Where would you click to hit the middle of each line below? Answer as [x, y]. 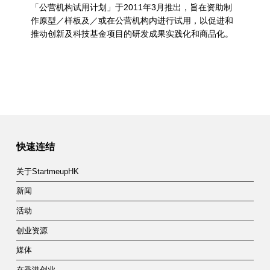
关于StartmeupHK [47, 171]
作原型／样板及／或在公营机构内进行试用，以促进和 [132, 21]
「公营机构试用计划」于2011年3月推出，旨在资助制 [131, 8]
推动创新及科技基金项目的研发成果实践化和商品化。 [132, 34]
